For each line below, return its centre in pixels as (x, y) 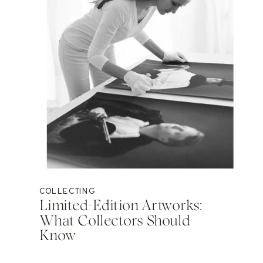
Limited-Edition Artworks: (121, 206)
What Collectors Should (115, 220)
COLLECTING (68, 191)
